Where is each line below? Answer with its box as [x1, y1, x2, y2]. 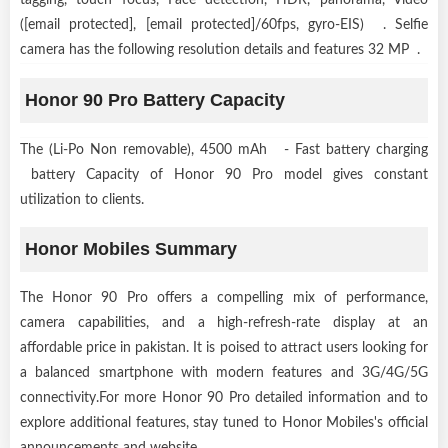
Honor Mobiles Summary [25, 238, 237, 259]
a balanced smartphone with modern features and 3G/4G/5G [20, 365, 428, 380]
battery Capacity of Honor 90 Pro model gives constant [20, 167, 428, 182]
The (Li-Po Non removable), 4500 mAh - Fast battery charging [20, 142, 428, 157]
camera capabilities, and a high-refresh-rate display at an [20, 315, 428, 330]
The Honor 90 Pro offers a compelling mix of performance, [20, 290, 428, 305]
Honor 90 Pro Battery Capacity [25, 89, 285, 110]
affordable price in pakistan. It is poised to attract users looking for [20, 340, 428, 355]
